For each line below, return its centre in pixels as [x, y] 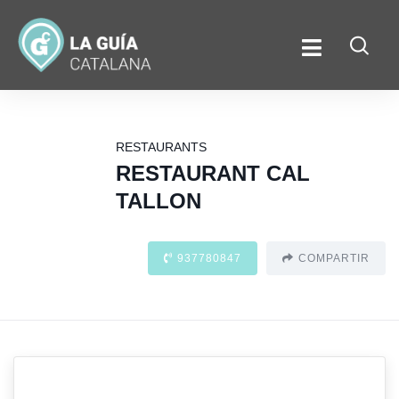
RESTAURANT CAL [212, 174]
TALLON [158, 201]
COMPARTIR [334, 259]
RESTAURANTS [161, 147]
